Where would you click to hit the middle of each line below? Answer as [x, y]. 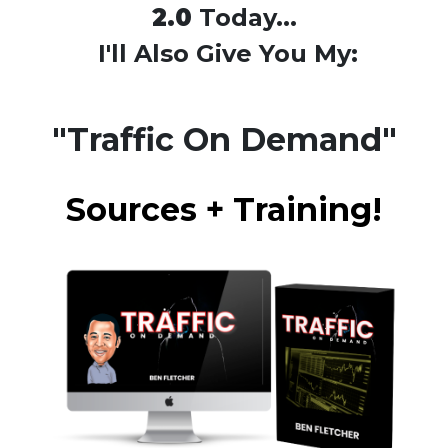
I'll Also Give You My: [224, 54]
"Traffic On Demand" [224, 140]
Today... [244, 18]
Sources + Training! [224, 209]
